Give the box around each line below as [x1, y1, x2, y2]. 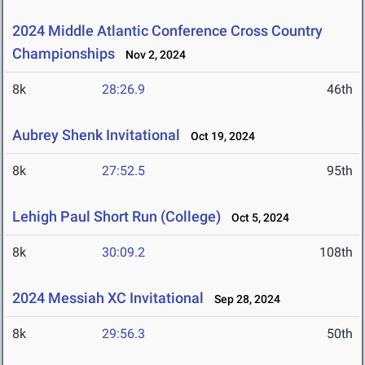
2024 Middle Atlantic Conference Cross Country [12, 22, 323, 40]
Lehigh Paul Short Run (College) [12, 208, 221, 226]
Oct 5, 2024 [224, 211, 289, 225]
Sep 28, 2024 [207, 292, 280, 306]
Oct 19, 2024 [183, 130, 255, 143]
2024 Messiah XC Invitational [12, 289, 204, 307]
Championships [12, 45, 115, 63]
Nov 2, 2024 [118, 48, 186, 62]
